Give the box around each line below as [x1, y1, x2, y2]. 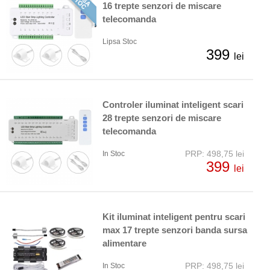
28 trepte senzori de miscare [102, 113, 221, 124]
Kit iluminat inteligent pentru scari [102, 212, 245, 222]
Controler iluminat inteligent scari [102, 99, 243, 110]
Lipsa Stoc [102, 37, 137, 46]
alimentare [102, 238, 146, 249]
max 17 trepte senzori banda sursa [102, 225, 247, 236]
